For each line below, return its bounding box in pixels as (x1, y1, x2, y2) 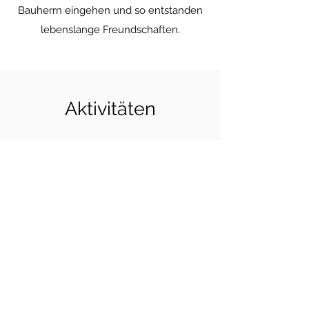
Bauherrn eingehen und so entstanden (18, 4, 203, 17)
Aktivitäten (65, 98, 156, 119)
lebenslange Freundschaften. (41, 23, 180, 36)
